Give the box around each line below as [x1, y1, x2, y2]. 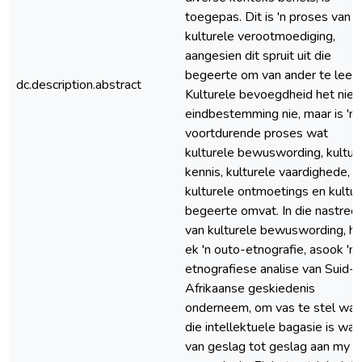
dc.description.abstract [16, 76, 141, 94]
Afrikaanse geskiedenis [185, 280, 315, 297]
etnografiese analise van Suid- [185, 260, 355, 278]
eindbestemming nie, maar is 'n [185, 105, 356, 123]
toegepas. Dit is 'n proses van [185, 8, 351, 26]
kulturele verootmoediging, [185, 27, 335, 45]
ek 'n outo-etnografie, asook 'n [185, 241, 356, 259]
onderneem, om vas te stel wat [185, 299, 360, 317]
